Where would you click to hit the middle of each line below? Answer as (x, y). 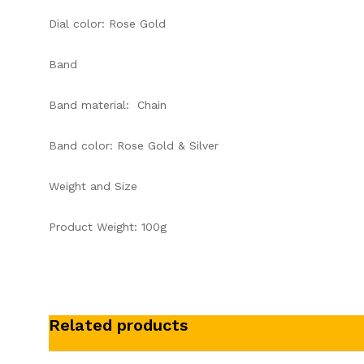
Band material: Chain (108, 105)
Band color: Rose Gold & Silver (134, 145)
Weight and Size (93, 186)
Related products (118, 325)
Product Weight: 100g (108, 227)
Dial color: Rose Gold (107, 24)
